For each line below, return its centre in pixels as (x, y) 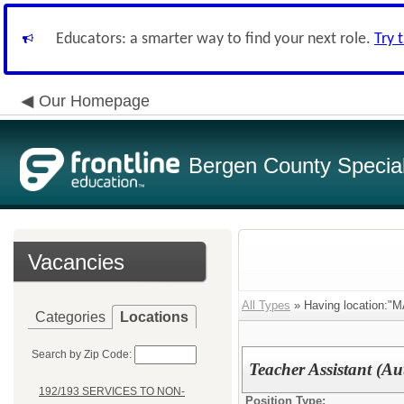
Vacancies (76, 262)
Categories (70, 317)
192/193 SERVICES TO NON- (112, 392)
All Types (266, 305)
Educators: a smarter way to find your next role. (215, 39)
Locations (154, 317)
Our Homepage (94, 101)
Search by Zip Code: (82, 354)
